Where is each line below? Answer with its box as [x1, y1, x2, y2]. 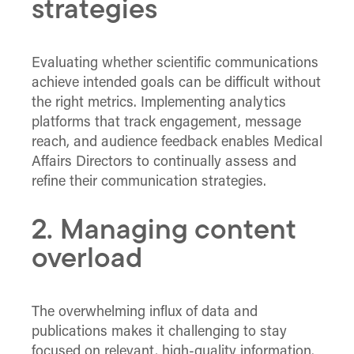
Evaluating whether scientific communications [32, 55, 318, 71]
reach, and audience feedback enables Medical [32, 134, 322, 150]
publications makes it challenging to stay [32, 324, 287, 340]
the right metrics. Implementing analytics [32, 95, 286, 111]
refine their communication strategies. [32, 174, 266, 190]
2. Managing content [32, 217, 296, 246]
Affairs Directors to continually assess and [32, 154, 296, 170]
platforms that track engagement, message [32, 115, 301, 130]
